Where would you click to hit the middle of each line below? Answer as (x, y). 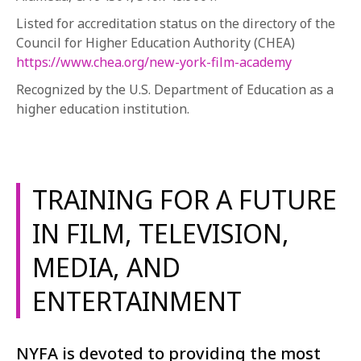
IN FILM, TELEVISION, (161, 233)
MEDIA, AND (106, 267)
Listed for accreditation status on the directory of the (176, 23)
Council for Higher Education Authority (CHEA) (156, 43)
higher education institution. (103, 109)
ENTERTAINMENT (137, 301)
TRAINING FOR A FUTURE (185, 199)
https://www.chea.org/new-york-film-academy (154, 62)
